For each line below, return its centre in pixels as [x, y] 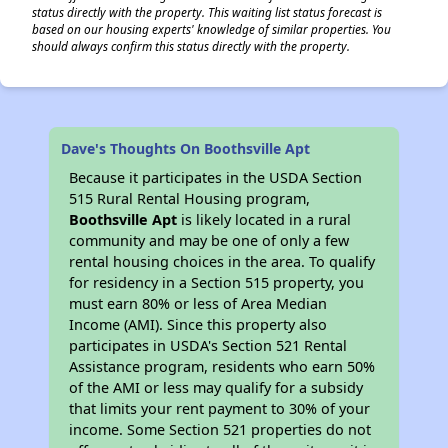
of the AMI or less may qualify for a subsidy [216, 387]
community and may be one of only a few [209, 240]
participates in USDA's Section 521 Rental [208, 345]
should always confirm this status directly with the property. [191, 46]
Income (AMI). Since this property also [198, 324]
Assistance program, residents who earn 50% [222, 366]
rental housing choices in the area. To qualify [222, 261]
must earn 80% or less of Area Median [198, 303]
